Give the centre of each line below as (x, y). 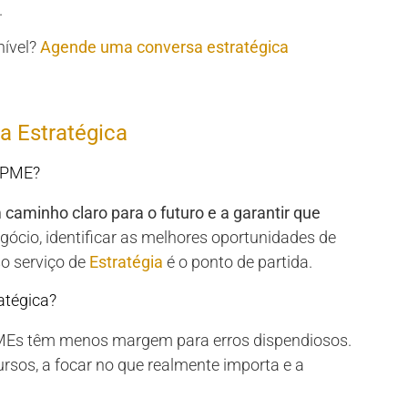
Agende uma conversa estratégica (164, 47)
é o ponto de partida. (238, 262)
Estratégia (126, 262)
